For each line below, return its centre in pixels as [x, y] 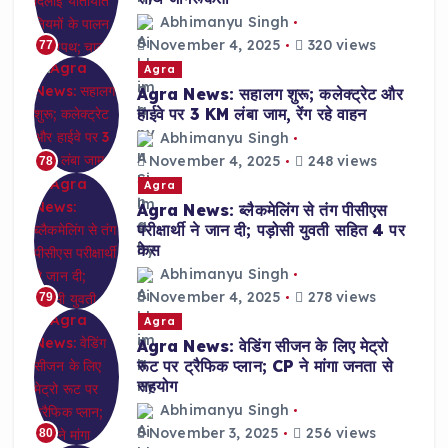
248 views [340, 161]
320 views [339, 45]
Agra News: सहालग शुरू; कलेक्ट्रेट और [269, 93]
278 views [339, 297]
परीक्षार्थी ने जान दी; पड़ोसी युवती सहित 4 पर [270, 229]
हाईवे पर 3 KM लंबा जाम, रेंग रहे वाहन [251, 113]
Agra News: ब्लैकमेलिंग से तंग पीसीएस [262, 209]
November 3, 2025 [212, 433]
